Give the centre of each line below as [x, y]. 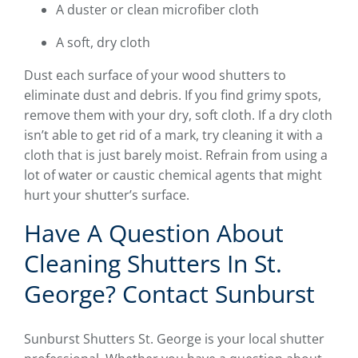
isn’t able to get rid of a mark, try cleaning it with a [173, 135]
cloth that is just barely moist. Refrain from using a [176, 155]
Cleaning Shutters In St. [153, 264]
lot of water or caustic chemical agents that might [173, 175]
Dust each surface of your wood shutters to [155, 76]
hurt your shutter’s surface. [107, 195]
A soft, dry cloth [103, 43]
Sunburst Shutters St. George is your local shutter [174, 339]
